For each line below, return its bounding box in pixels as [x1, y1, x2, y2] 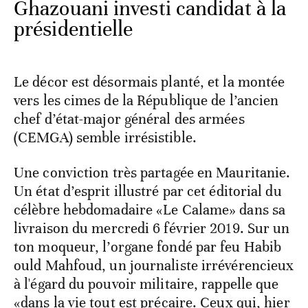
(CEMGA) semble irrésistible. [14, 129, 197, 147]
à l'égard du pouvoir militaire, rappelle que [14, 275, 279, 294]
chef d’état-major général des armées [14, 110, 245, 129]
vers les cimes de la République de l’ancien [14, 91, 279, 110]
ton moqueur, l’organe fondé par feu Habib [14, 238, 282, 256]
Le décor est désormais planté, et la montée [14, 73, 285, 91]
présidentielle [14, 16, 133, 43]
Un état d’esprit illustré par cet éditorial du [14, 182, 282, 201]
